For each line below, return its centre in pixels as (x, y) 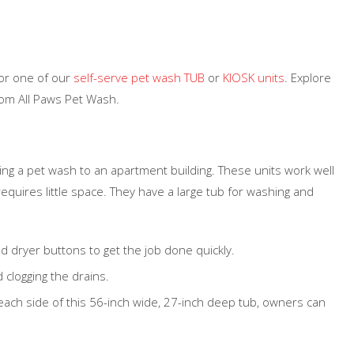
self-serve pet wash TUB (141, 77)
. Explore (308, 77)
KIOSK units (254, 77)
